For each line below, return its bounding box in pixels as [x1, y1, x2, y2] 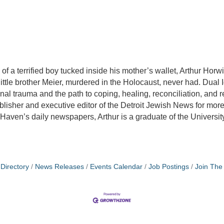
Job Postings [148, 163, 189, 171]
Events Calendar [90, 163, 142, 171]
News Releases [35, 163, 84, 171]
